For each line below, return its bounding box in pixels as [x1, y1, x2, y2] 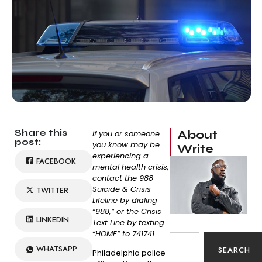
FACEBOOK [36, 156, 76, 167]
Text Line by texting [92, 217, 164, 228]
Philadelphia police [92, 247, 166, 259]
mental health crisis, [92, 161, 169, 173]
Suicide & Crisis [92, 184, 151, 195]
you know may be [92, 139, 160, 150]
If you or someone [92, 128, 160, 139]
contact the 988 [92, 173, 153, 184]
